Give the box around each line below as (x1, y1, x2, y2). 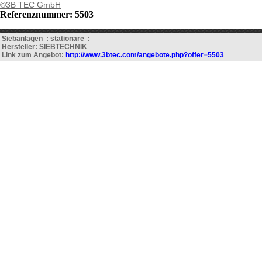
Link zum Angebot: (2, 51, 65, 59)
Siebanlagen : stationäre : (2, 35, 90, 43)
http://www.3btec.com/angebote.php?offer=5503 (65, 51, 224, 59)
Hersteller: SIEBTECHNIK (2, 43, 87, 51)
